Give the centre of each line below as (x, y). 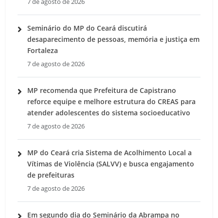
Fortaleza (43, 50)
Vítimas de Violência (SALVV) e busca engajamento (111, 163)
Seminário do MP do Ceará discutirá (87, 28)
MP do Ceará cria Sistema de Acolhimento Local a (109, 152)
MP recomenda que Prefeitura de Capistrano (102, 90)
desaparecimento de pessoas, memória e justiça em (113, 39)
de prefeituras (51, 175)
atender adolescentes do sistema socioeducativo (109, 112)
